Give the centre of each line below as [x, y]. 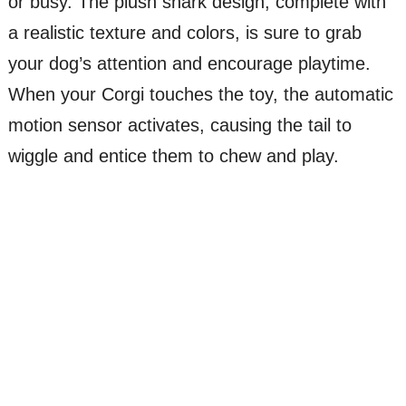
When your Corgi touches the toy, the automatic [200, 94]
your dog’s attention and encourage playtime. [189, 63]
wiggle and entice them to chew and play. [173, 155]
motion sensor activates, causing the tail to [179, 125]
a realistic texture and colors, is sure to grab [184, 32]
